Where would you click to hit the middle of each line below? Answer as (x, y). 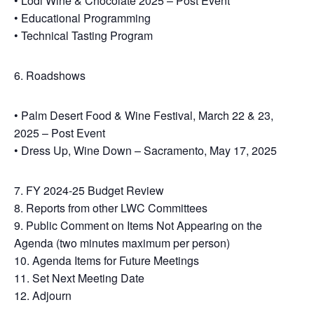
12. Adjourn (43, 295)
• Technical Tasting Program (83, 35)
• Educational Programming (82, 18)
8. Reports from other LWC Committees (111, 208)
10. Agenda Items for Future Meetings (107, 260)
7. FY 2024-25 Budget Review (89, 190)
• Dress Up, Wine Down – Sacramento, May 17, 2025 (145, 150)
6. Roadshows (50, 75)
